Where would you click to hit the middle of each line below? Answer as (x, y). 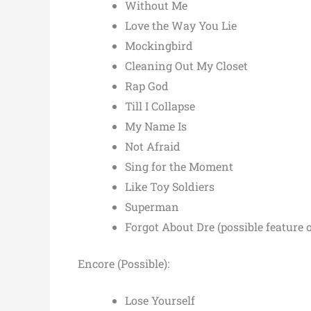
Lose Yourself (160, 300)
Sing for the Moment (179, 166)
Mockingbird (159, 45)
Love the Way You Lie (181, 25)
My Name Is (156, 126)
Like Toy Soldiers (170, 186)
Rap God (147, 85)
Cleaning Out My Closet (186, 65)
